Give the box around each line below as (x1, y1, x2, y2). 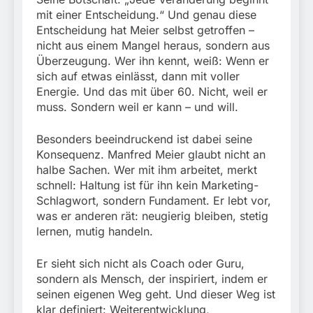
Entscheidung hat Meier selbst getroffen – (36, 23, 254, 38)
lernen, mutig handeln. (36, 224, 153, 239)
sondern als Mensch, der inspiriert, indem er (36, 272, 268, 286)
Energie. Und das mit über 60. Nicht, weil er (36, 85, 268, 99)
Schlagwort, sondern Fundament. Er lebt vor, (36, 194, 271, 208)
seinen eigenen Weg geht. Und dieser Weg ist (36, 287, 275, 302)
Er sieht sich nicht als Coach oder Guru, (36, 256, 245, 271)
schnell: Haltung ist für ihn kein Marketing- (36, 178, 259, 193)
